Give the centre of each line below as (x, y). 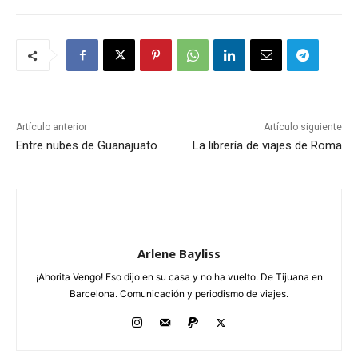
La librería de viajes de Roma (267, 146)
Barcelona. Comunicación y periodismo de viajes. (179, 294)
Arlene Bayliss (179, 254)
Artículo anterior (52, 127)
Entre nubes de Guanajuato (87, 146)
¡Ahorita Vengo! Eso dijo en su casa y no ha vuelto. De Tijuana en (179, 277)
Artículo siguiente (302, 127)
